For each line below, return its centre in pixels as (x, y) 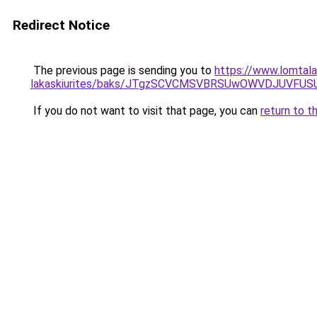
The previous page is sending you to (122, 70)
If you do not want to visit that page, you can (145, 111)
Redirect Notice (61, 25)
